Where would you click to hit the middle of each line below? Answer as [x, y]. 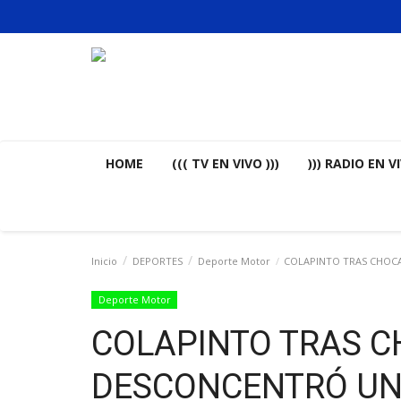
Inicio [104, 261]
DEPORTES [158, 261]
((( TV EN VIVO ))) [226, 163]
